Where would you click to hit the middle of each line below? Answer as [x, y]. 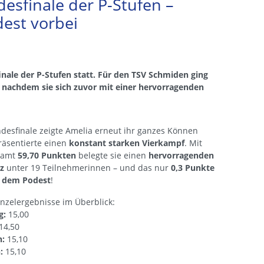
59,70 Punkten [47, 156]
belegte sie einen [112, 156]
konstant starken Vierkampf [127, 143]
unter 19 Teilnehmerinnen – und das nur [88, 168]
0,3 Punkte [193, 168]
